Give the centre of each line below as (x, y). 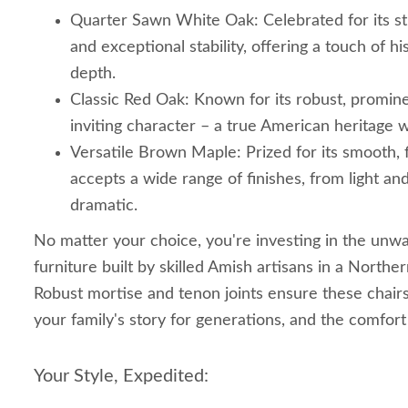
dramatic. (104, 206)
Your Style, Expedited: (121, 376)
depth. (93, 74)
